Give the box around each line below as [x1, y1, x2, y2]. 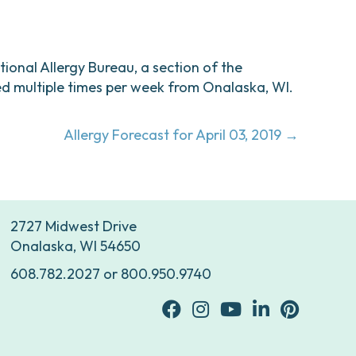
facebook [161, 300, 224, 318]
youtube [219, 300, 273, 318]
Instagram [192, 300, 257, 318]
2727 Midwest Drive [10, 217, 137, 235]
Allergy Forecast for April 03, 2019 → [64, 126, 299, 144]
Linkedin [252, 300, 306, 318]
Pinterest [280, 300, 337, 318]
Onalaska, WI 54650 [10, 237, 141, 255]
